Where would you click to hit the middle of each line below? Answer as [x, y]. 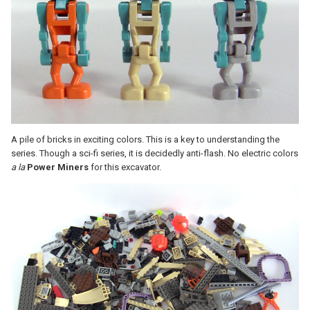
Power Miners [58, 167]
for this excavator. [125, 167]
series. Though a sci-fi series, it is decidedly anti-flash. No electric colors [155, 154]
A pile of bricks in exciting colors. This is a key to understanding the [145, 140]
